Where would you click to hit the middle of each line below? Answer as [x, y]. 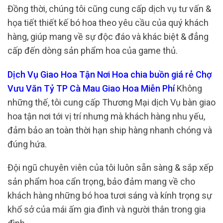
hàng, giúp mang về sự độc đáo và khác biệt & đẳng [108, 37]
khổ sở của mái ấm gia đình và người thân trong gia [107, 210]
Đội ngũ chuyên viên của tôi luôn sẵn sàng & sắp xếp [111, 168]
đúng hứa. [27, 144]
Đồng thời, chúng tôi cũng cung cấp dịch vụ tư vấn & [109, 9]
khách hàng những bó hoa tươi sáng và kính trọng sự [110, 196]
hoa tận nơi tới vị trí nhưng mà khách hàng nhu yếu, [106, 116]
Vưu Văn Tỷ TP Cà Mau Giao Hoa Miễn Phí [91, 88]
